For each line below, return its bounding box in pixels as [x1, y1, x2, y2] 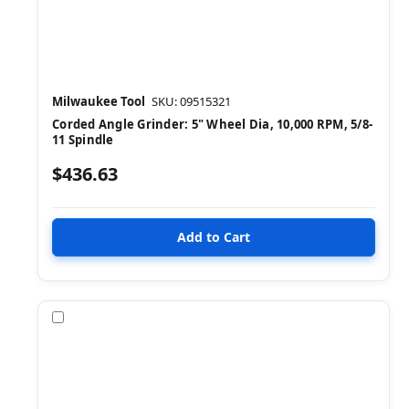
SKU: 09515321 [152, 92, 231, 110]
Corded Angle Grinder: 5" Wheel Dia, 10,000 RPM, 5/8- [52, 115, 372, 132]
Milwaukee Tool [52, 92, 145, 110]
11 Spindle [52, 131, 114, 148]
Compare [68, 308, 126, 326]
